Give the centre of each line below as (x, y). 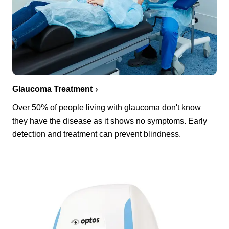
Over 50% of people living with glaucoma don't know (107, 107)
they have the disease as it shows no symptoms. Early (110, 121)
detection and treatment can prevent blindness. (97, 134)
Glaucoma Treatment (52, 89)
